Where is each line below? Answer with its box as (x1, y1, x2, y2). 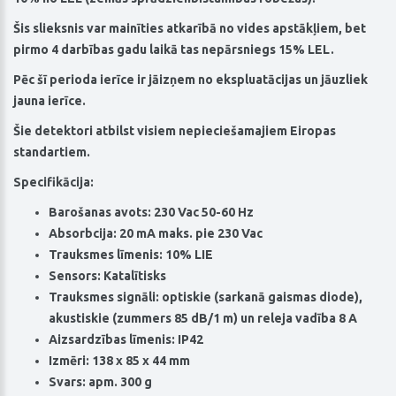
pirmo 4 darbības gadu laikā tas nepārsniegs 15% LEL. (13, 42, 334, 57)
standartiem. (13, 145, 90, 160)
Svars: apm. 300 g (49, 375, 152, 390)
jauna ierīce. (13, 94, 86, 109)
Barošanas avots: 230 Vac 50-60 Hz (49, 205, 254, 220)
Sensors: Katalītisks (49, 269, 166, 284)
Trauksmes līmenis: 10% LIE (49, 247, 213, 263)
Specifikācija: (13, 175, 94, 190)
